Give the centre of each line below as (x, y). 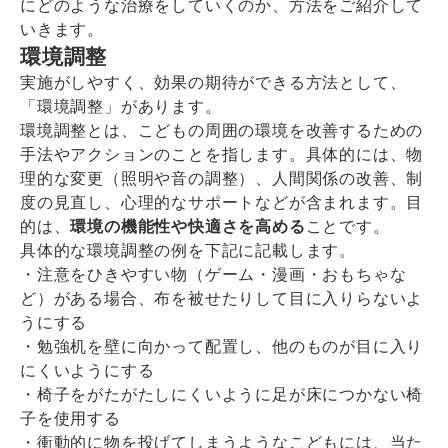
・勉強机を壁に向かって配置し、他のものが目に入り (222, 346)
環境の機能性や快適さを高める (188, 226)
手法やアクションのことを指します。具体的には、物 (222, 154)
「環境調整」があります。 (121, 106)
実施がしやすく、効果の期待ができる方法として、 (213, 82)
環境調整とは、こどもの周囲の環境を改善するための (222, 130)
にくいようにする (87, 370)
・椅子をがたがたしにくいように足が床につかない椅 (222, 394)
